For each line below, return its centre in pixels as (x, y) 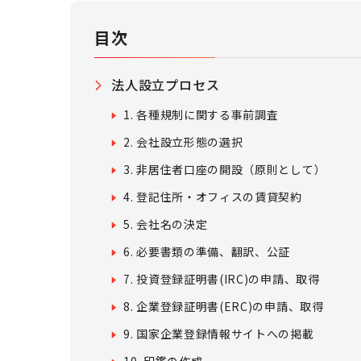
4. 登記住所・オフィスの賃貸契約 (213, 197)
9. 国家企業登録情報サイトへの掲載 (219, 334)
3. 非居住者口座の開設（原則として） (225, 169)
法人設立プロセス (166, 85)
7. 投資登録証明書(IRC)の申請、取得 (222, 279)
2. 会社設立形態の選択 (183, 142)
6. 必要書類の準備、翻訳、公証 (207, 251)
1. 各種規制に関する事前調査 (201, 114)
